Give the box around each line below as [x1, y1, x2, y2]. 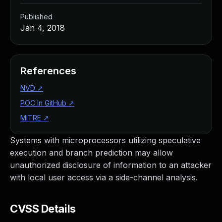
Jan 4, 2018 [20, 23, 65, 33]
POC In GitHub [20, 99, 66, 107]
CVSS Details [10, 202, 76, 215]
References [20, 65, 76, 77]
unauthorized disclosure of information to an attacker [10, 160, 212, 170]
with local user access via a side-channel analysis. [10, 172, 198, 182]
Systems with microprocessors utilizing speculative [10, 135, 201, 145]
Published [20, 12, 53, 21]
